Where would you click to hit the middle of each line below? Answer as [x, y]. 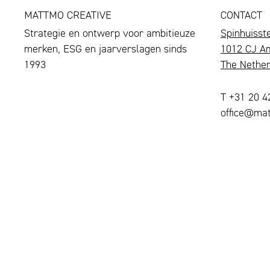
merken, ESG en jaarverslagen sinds [105, 48]
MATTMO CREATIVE [68, 14]
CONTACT [241, 14]
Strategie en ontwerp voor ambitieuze [110, 33]
